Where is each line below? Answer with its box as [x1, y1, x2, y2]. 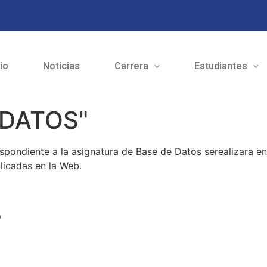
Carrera [114, 60, 148, 72]
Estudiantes [194, 60, 247, 72]
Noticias [42, 60, 80, 72]
